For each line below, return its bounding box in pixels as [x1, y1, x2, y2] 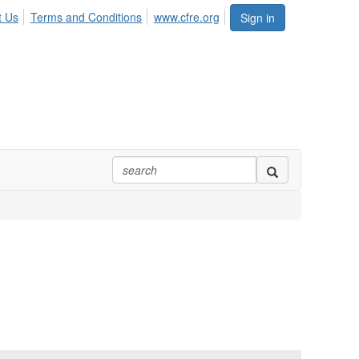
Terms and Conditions [30, 9, 142, 25]
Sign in [240, 10, 275, 26]
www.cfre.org [154, 9, 220, 25]
